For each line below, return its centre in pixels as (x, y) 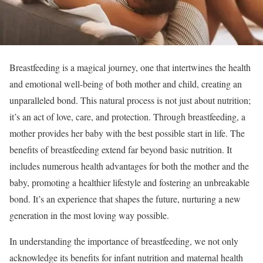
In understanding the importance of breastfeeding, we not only (124, 241)
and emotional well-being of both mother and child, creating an (126, 83)
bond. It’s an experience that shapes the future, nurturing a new (125, 198)
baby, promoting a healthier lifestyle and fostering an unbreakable (129, 182)
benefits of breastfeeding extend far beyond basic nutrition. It (121, 149)
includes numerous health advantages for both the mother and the (129, 166)
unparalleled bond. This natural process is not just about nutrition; (130, 100)
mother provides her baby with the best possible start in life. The (127, 133)
